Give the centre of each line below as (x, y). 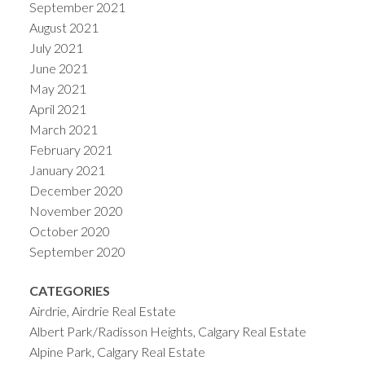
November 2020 (76, 211)
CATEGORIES (69, 290)
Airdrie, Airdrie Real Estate (102, 310)
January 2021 (67, 170)
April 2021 (57, 109)
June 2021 (58, 68)
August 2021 (64, 28)
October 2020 (69, 231)
